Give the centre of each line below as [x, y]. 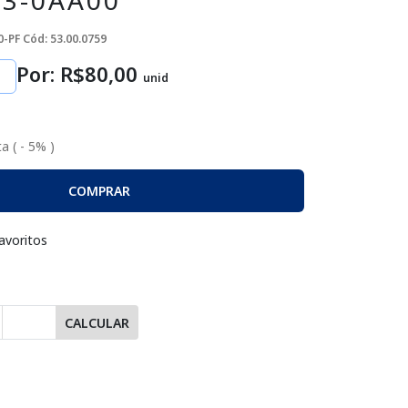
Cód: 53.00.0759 [65, 39]
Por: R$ [51, 74]
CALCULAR [97, 322]
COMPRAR [99, 191]
